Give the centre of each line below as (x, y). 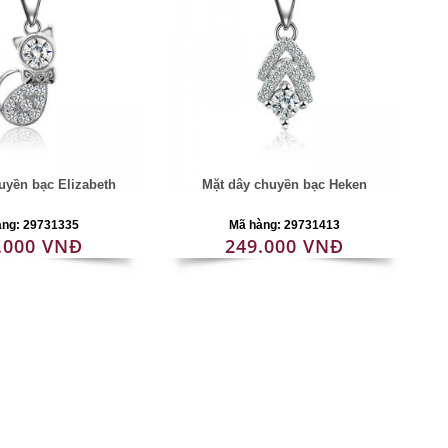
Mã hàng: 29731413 (284, 225)
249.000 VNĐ (284, 246)
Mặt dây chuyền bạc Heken (284, 184)
